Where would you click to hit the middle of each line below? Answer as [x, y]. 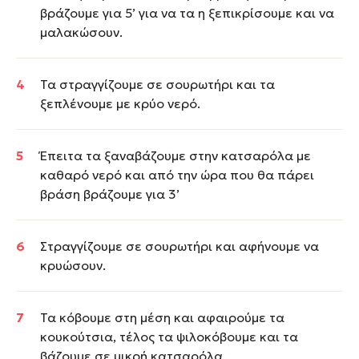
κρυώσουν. [73, 265]
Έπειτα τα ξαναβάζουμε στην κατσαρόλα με [175, 155]
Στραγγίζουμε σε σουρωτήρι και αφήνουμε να [179, 246]
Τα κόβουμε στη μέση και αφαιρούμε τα [162, 317]
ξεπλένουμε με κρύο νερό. [120, 103]
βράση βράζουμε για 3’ [110, 194]
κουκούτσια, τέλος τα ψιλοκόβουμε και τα [169, 337]
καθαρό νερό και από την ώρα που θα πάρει [177, 175]
